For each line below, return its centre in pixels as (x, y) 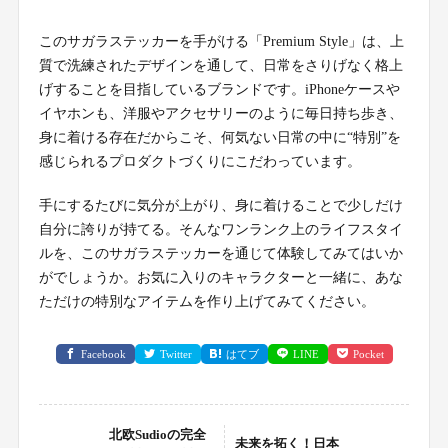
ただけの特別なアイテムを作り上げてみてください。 (206, 301)
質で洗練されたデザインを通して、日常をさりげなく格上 (220, 65)
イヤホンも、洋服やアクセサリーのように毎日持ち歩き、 (220, 113)
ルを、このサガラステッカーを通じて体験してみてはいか (220, 253)
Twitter (175, 353)
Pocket (368, 353)
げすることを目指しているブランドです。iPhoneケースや (219, 89)
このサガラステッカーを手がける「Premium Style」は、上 (221, 41)
